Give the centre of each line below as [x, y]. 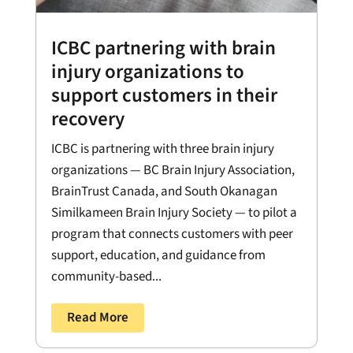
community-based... [106, 276]
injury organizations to [147, 71]
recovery [87, 119]
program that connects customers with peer [172, 234]
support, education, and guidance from [158, 255]
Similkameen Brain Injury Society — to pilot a [174, 212]
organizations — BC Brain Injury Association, [173, 170]
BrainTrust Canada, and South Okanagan [164, 191]
